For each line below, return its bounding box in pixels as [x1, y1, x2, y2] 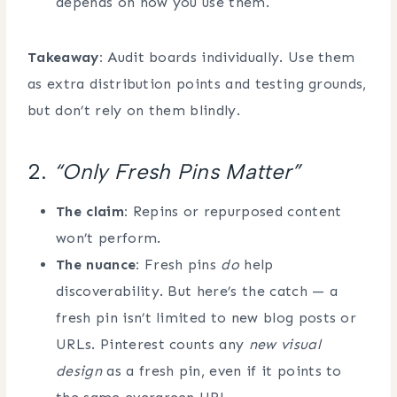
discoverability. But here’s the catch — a [56, 282, 339, 300]
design [56, 362, 102, 379]
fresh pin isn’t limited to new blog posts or [56, 308, 357, 326]
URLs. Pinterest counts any [56, 335, 249, 353]
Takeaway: [27, 48, 103, 66]
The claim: [56, 202, 128, 220]
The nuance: [56, 255, 140, 273]
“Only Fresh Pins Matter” [53, 158, 301, 184]
